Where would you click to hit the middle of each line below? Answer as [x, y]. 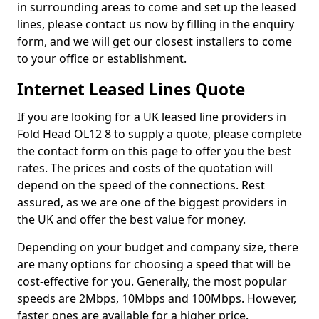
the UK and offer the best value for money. [131, 219]
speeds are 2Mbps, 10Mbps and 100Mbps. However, [157, 298]
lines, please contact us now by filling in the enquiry [156, 24]
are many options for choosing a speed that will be [154, 264]
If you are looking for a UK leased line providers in [152, 117]
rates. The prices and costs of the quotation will [145, 168]
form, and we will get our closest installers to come [155, 41]
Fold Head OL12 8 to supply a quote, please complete [159, 134]
